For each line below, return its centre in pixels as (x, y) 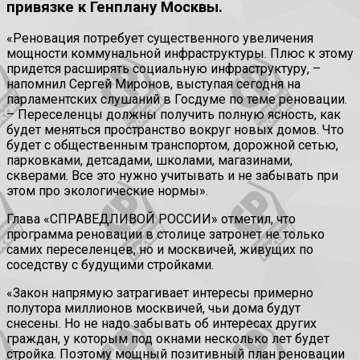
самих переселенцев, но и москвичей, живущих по (160, 250)
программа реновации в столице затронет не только (166, 235)
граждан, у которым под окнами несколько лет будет (168, 339)
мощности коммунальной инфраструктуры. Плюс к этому (180, 54)
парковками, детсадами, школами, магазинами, (149, 161)
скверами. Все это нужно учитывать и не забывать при (172, 176)
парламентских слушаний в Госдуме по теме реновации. (177, 100)
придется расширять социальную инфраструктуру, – (164, 69)
